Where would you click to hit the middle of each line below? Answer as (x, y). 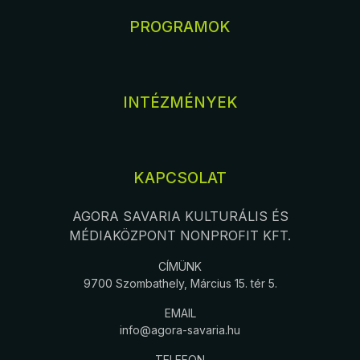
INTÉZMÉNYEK (180, 102)
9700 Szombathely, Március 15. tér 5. (180, 283)
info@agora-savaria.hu (180, 329)
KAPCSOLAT (180, 178)
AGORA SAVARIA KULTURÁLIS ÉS (180, 216)
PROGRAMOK (180, 27)
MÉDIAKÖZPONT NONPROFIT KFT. (180, 235)
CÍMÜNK (180, 266)
